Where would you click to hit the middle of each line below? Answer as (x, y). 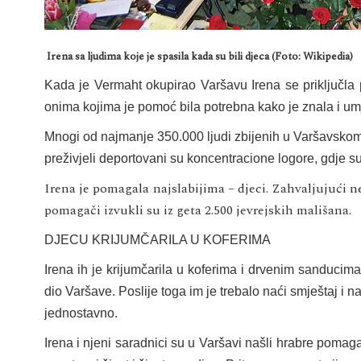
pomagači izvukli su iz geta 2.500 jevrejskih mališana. (197, 210)
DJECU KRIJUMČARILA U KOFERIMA (157, 239)
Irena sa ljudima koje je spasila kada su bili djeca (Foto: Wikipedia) (198, 56)
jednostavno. (81, 313)
